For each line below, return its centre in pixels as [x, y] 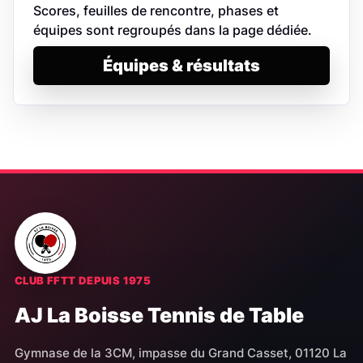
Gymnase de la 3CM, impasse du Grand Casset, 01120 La [180, 353]
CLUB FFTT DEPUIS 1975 [83, 281]
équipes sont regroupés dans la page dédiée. [173, 30]
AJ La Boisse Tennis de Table [159, 316]
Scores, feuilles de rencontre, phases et [156, 11]
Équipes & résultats [181, 66]
